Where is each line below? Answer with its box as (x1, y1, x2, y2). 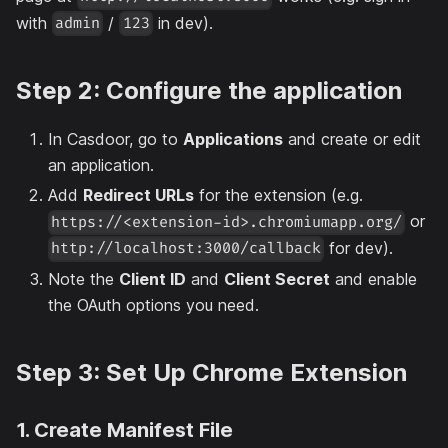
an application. (48, 155, 154, 176)
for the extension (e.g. (194, 185, 363, 206)
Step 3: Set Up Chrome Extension (16, 357, 407, 387)
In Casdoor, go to (48, 129, 183, 150)
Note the (48, 268, 119, 289)
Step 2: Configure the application (16, 76, 402, 106)
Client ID (119, 268, 186, 289)
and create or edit (283, 129, 421, 150)
